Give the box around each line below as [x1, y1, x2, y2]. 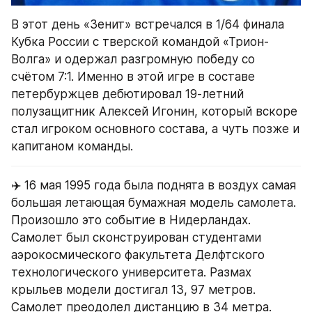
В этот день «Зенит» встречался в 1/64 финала [11, 17, 284, 32]
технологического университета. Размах [11, 265, 251, 280]
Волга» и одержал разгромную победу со [11, 52, 255, 67]
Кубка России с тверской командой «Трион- [11, 35, 269, 49]
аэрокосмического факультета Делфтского [11, 248, 265, 263]
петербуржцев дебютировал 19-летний [11, 87, 244, 102]
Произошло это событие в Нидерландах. [11, 213, 251, 228]
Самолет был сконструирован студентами [11, 231, 261, 245]
